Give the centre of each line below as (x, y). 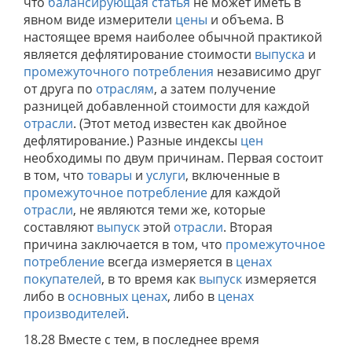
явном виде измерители (99, 20)
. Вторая (248, 227)
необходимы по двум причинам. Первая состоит (173, 158)
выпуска (280, 54)
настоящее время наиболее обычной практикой (173, 37)
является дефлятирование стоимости (139, 54)
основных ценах (117, 296)
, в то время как (150, 279)
